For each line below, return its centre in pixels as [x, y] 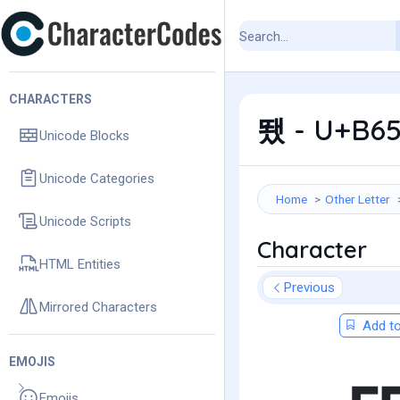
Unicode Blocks [84, 135]
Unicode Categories [97, 178]
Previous [309, 287]
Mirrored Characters [98, 307]
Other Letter [358, 199]
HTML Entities [80, 264]
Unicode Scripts [85, 221]
